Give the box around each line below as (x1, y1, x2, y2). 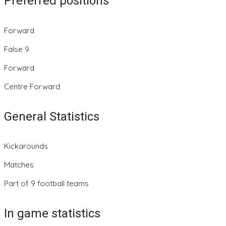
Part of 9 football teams (4, 179, 89, 189)
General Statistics (4, 109, 99, 124)
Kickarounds (4, 141, 48, 151)
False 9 (4, 44, 29, 54)
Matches (4, 160, 34, 170)
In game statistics (4, 206, 100, 221)
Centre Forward (4, 81, 60, 91)
